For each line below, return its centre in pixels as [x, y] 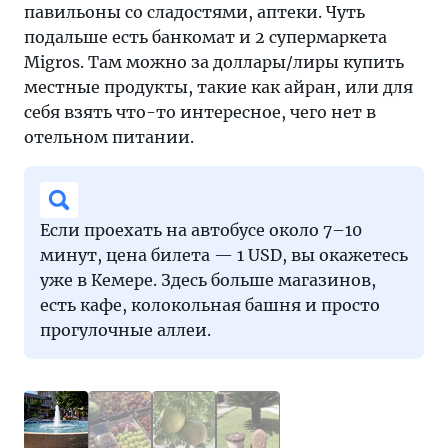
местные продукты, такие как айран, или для [218, 87]
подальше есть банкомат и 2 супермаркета [205, 37]
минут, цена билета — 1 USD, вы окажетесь [224, 255]
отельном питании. [109, 137]
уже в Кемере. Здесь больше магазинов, [208, 280]
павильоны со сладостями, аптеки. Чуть [194, 12]
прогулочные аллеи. [125, 330]
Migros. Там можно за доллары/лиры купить [214, 62]
